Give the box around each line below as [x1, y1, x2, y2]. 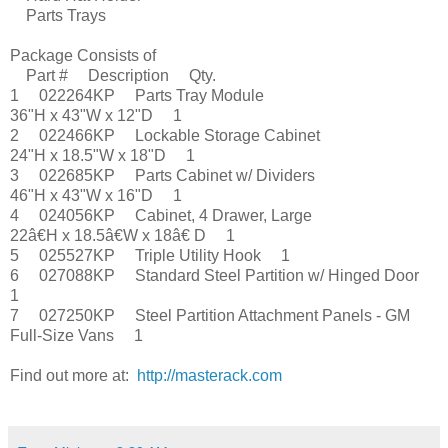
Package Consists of [10, 47, 156, 65]
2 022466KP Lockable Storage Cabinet [10, 127, 320, 145]
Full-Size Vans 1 [10, 327, 143, 345]
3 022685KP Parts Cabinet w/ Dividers [10, 167, 315, 185]
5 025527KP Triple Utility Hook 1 [10, 247, 290, 265]
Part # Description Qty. [10, 67, 216, 85]
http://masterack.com [137, 367, 282, 385]
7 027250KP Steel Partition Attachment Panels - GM [10, 307, 410, 325]
